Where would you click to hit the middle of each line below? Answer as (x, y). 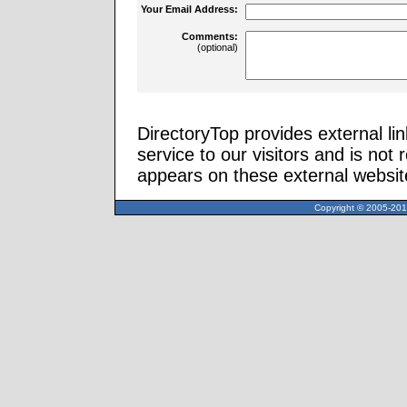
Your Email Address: (189, 9)
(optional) (218, 47)
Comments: (210, 36)
